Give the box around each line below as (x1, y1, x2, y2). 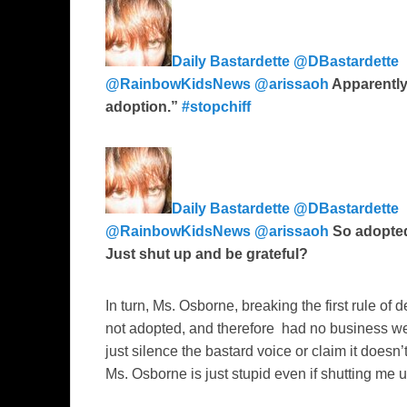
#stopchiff (182, 99, 251, 115)
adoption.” (105, 99, 182, 115)
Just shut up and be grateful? (105, 246, 308, 263)
